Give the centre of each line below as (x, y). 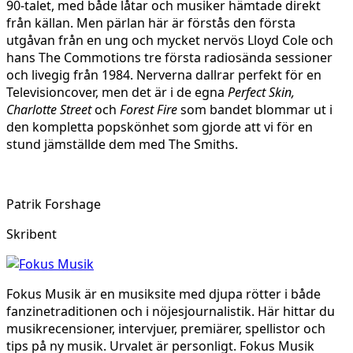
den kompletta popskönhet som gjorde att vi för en (160, 126)
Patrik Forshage (54, 204)
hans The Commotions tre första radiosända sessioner (169, 57)
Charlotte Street (50, 109)
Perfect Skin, (261, 92)
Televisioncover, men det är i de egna (117, 92)
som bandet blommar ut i (255, 109)
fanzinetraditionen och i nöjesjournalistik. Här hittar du (171, 311)
